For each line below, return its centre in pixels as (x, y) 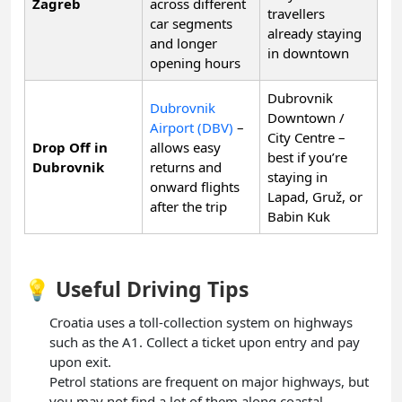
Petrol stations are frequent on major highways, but (209, 381)
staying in (297, 176)
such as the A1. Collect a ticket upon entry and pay (205, 341)
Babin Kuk (299, 216)
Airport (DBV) (192, 127)
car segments (191, 23)
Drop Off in (70, 147)
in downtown (308, 52)
